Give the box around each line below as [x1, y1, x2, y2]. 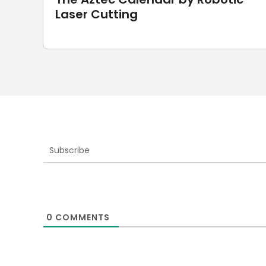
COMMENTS [52, 211, 110, 223]
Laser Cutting [55, 5, 138, 23]
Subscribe [49, 144, 90, 156]
